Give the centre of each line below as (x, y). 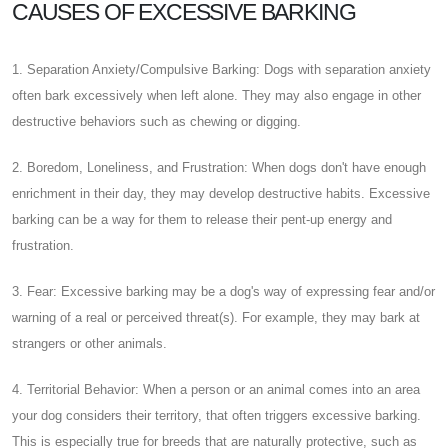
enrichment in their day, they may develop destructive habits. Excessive (221, 193)
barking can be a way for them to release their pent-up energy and (202, 219)
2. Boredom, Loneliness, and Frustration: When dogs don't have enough (219, 167)
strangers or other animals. (89, 343)
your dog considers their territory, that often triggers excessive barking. (216, 415)
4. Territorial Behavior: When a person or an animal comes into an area (216, 389)
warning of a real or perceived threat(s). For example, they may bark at (216, 317)
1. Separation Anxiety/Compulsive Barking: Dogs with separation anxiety (221, 69)
